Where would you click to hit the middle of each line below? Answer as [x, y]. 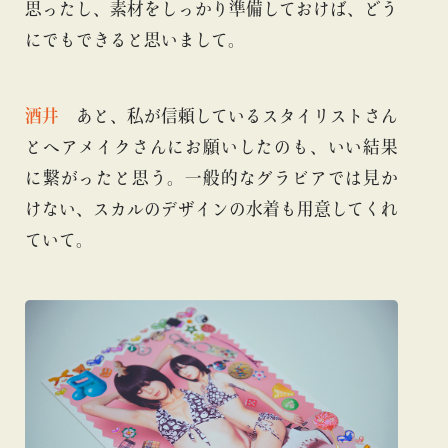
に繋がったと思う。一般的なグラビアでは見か [211, 178]
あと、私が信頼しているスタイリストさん [228, 116]
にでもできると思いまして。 [135, 40]
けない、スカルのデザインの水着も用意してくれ [211, 209]
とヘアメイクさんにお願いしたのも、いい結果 [211, 147]
